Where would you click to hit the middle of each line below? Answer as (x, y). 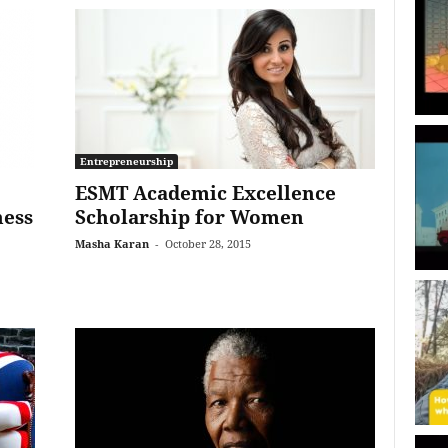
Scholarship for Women (189, 217)
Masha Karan (111, 243)
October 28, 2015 (207, 243)
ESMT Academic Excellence (205, 193)
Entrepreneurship (126, 161)
